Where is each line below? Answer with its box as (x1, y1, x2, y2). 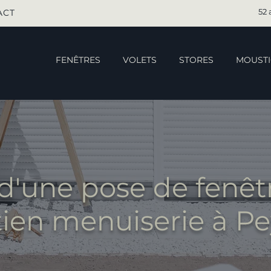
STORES (178, 54, 214, 65)
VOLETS (122, 54, 157, 65)
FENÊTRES (55, 54, 100, 65)
